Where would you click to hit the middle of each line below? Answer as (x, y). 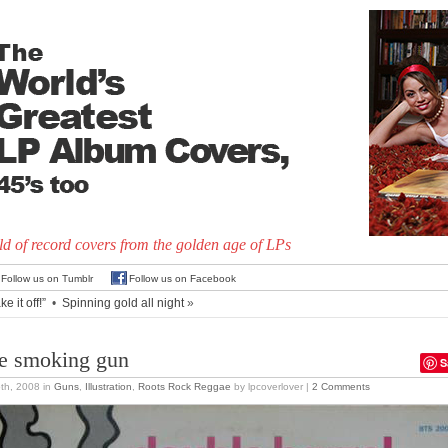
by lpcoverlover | (271, 386)
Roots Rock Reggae (184, 386)
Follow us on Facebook (182, 278)
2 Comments (341, 386)
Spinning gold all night (123, 303)
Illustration (108, 386)
